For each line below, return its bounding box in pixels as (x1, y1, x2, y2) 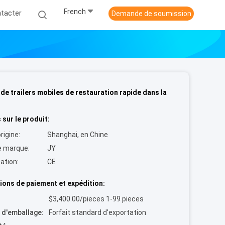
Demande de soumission (111, 10, 191, 18)
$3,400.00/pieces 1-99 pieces (49, 195, 144, 203)
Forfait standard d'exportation (49, 208, 146, 216)
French (64, 8, 86, 16)
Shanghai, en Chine (47, 131, 108, 139)
